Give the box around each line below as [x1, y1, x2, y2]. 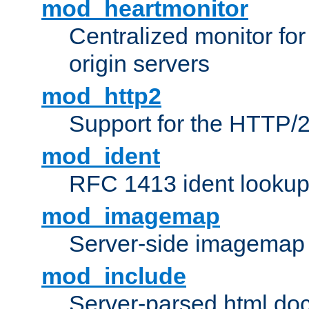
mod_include [41, 263, 186, 290]
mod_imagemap [41, 203, 220, 230]
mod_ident [41, 143, 160, 170]
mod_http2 [41, 83, 161, 110]
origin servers [69, 50, 210, 77]
